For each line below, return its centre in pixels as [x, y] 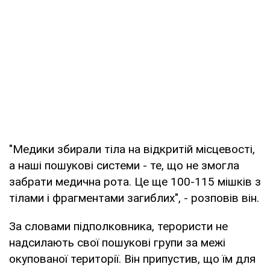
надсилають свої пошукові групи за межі [117, 242]
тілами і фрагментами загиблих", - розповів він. [134, 198]
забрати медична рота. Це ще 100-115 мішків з [135, 181]
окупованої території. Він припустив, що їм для [132, 259]
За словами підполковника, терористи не [118, 226]
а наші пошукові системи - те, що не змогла [124, 165]
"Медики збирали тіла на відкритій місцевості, [132, 149]
